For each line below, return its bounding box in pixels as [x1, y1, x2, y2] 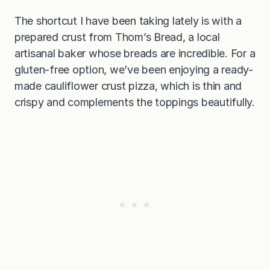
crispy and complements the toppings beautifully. [14, 95, 255, 108]
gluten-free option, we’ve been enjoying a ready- [14, 63, 253, 76]
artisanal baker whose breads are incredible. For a [14, 46, 256, 60]
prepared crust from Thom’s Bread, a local [14, 30, 220, 43]
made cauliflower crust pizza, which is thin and [14, 79, 242, 92]
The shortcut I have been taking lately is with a [14, 14, 242, 27]
